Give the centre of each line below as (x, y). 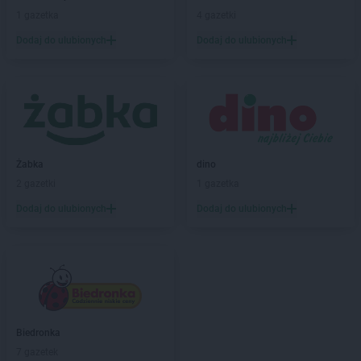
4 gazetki (216, 15)
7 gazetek (37, 352)
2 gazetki (36, 184)
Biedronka (38, 333)
